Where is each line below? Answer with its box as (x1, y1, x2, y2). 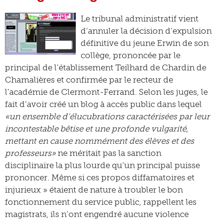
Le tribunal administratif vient (81, 14, 198, 23)
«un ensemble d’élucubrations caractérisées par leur (5, 111, 210, 121)
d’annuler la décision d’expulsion (81, 26, 212, 36)
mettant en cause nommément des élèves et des (5, 136, 194, 146)
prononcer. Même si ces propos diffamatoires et (5, 173, 195, 182)
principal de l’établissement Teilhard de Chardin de (5, 63, 206, 72)
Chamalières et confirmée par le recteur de (5, 75, 173, 85)
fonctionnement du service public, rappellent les (5, 197, 197, 207)
